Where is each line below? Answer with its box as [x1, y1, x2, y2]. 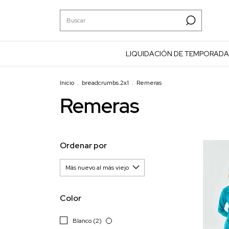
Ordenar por [60, 140, 107, 151]
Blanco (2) [73, 217, 103, 225]
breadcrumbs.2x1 [82, 79, 129, 87]
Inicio [60, 79, 74, 87]
